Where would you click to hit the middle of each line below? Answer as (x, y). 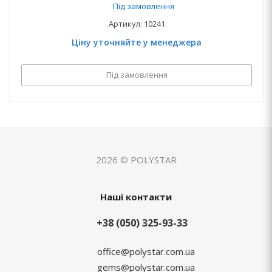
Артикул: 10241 (137, 24)
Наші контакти (136, 197)
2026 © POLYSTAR (136, 160)
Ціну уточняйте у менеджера (137, 42)
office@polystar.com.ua (146, 251)
